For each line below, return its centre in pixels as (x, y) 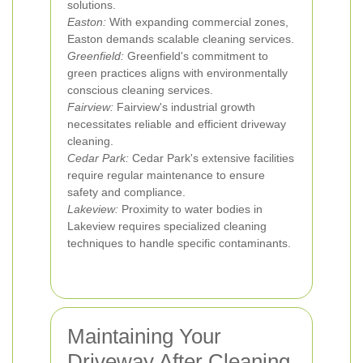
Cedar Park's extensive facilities (211, 158)
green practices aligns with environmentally (177, 73)
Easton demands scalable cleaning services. (181, 39)
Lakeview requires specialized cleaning (167, 226)
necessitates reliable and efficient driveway (177, 124)
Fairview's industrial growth (184, 107)
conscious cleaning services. (140, 90)
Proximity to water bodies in (190, 209)
